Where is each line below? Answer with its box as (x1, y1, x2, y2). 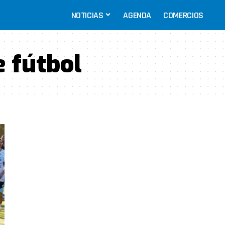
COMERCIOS (163, 9, 203, 21)
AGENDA (123, 9, 152, 21)
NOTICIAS (71, 9, 103, 21)
